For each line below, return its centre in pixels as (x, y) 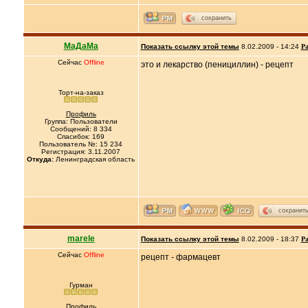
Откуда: (41, 159)
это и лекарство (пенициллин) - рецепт (217, 65)
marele (81, 239)
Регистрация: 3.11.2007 (81, 152)
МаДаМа (81, 46)
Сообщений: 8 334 (81, 129)
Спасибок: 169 (81, 136)
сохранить (216, 18)
